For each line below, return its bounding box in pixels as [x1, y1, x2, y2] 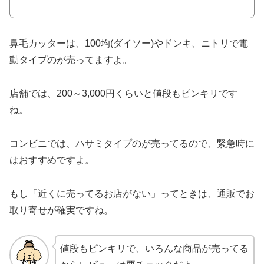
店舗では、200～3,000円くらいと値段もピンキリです [9, 88, 237, 98]
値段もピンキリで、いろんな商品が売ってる [60, 243, 249, 254]
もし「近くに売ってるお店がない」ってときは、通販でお [9, 188, 255, 199]
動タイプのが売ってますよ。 [9, 55, 132, 65]
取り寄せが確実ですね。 [9, 204, 113, 215]
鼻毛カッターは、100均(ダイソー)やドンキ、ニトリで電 [9, 38, 248, 49]
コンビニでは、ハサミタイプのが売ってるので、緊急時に [9, 138, 255, 148]
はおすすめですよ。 [9, 154, 94, 165]
